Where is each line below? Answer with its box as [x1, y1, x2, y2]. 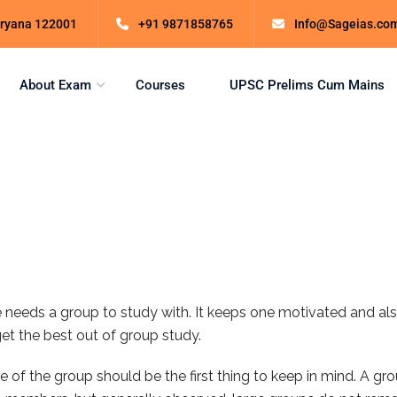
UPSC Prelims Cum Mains [230, 77, 385, 93]
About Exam [19, 77, 91, 93]
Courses [136, 77, 185, 93]
